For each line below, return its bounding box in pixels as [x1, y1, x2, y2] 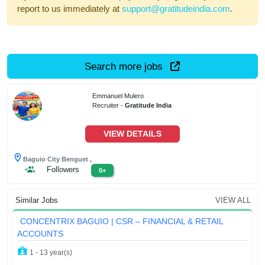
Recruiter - [92, 101, 125, 109]
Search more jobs [85, 61, 166, 72]
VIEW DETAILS [104, 128, 161, 138]
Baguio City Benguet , [23, 155, 92, 163]
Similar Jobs [15, 196, 58, 205]
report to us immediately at [17, 4, 122, 14]
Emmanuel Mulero [92, 92, 144, 99]
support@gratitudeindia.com [122, 4, 230, 14]
